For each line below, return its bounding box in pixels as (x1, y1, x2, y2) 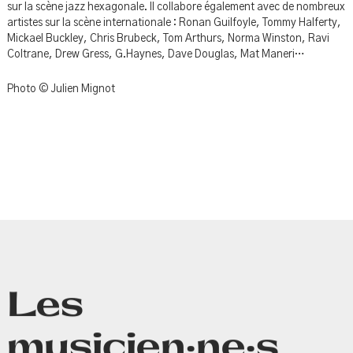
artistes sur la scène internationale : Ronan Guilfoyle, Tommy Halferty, (6, 17, 341, 29)
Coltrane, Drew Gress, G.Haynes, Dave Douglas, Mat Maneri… (6, 49, 305, 61)
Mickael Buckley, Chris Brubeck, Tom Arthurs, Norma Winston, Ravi (6, 33, 329, 45)
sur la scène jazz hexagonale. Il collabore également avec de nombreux (6, 2, 345, 13)
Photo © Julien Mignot (6, 84, 115, 95)
